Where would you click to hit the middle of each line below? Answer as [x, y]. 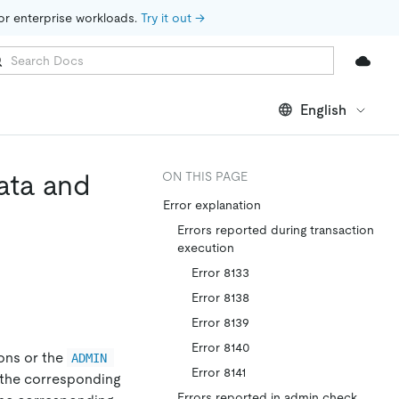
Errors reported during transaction [276, 230]
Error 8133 [220, 273]
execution [206, 248]
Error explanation [212, 205]
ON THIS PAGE [205, 176]
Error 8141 [219, 372]
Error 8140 [221, 347]
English [323, 110]
